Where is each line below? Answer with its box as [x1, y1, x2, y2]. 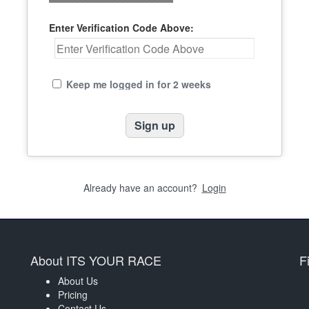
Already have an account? [83, 181, 200, 195]
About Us [58, 274, 98, 288]
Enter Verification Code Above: [49, 21, 195, 34]
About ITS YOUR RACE [30, 251, 161, 269]
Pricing [58, 288, 88, 301]
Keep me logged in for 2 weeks [66, 77, 212, 91]
